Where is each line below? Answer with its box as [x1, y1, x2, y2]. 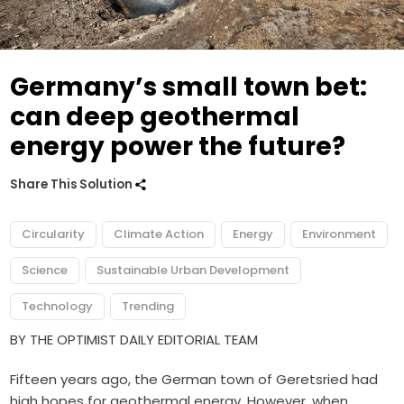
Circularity [22, 225, 86, 243]
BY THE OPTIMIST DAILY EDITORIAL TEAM [10, 329, 259, 349]
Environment [302, 225, 377, 243]
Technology [22, 297, 94, 315]
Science [22, 261, 69, 279]
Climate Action [114, 225, 205, 243]
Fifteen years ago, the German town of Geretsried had [10, 369, 379, 389]
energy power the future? [10, 128, 346, 164]
